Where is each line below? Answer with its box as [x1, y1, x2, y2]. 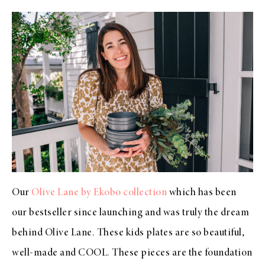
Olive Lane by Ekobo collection [31, 188, 167, 199]
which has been [167, 188, 237, 199]
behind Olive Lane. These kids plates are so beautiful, [12, 228, 244, 239]
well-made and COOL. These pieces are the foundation [12, 248, 253, 259]
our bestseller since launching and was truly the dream [12, 208, 249, 219]
